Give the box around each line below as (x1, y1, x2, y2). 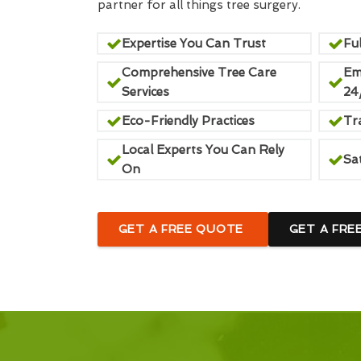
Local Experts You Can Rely (121, 143, 284, 157)
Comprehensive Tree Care (121, 65, 276, 80)
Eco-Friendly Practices (121, 114, 255, 128)
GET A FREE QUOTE (118, 222, 247, 235)
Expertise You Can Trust (121, 36, 266, 51)
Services (121, 85, 169, 99)
